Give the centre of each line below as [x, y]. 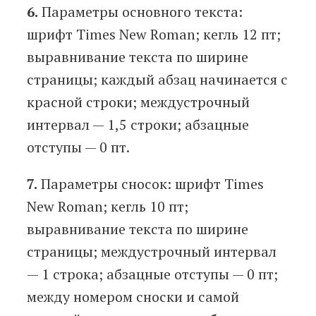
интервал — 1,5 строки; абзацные [138, 125]
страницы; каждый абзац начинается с [157, 80]
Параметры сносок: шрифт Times [151, 184]
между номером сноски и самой [133, 297]
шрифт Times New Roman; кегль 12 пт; [154, 35]
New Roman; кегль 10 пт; [108, 207]
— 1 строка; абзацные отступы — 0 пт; [152, 274]
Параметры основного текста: [140, 12]
